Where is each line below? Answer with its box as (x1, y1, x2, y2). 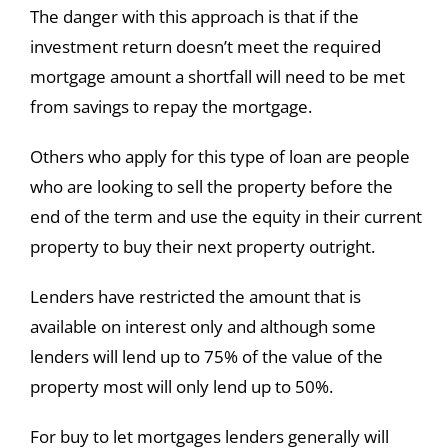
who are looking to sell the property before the (29, 175, 393, 199)
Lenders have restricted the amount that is (29, 285, 361, 309)
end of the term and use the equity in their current (29, 205, 422, 229)
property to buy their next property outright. (29, 235, 375, 259)
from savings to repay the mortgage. (29, 95, 312, 119)
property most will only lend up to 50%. (29, 375, 333, 399)
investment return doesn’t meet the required (29, 35, 381, 59)
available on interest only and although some (29, 315, 376, 339)
